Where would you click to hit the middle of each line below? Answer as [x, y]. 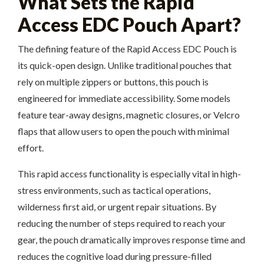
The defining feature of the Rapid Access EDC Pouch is [127, 49]
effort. [31, 148]
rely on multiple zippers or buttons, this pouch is [113, 82]
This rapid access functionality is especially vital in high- [129, 174]
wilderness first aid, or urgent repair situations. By [117, 207]
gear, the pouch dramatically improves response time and [131, 240]
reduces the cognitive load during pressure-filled [115, 256]
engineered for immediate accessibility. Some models [124, 98]
